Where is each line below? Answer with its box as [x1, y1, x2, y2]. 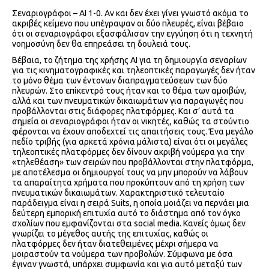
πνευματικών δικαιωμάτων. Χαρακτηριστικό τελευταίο [12, 188, 225, 198]
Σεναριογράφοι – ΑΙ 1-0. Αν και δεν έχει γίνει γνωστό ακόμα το [12, 8, 249, 19]
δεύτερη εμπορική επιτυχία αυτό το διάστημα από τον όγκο [12, 208, 241, 219]
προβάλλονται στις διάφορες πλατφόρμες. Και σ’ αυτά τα [12, 106, 234, 116]
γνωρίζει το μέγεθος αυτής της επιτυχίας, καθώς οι [12, 229, 208, 239]
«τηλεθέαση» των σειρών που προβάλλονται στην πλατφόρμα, [12, 157, 253, 168]
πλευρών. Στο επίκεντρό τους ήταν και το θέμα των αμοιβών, [12, 86, 246, 96]
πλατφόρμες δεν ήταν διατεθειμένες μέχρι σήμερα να [12, 239, 219, 249]
